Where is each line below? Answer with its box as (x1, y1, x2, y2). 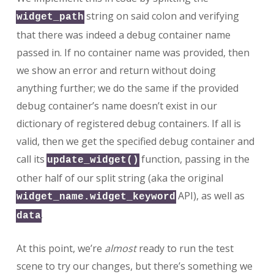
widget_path (16, 11, 84, 23)
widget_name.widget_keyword (16, 191, 176, 202)
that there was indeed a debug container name (16, 28, 231, 42)
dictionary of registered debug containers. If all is (16, 116, 241, 130)
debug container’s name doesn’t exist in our (16, 98, 217, 113)
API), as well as (175, 188, 245, 202)
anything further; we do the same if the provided (16, 81, 239, 95)
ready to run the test (136, 241, 234, 255)
